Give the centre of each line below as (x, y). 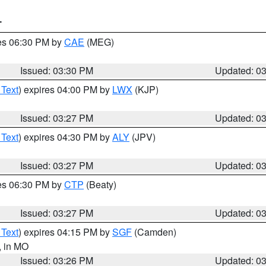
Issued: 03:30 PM (57, 70)
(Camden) (154, 232)
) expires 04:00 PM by (65, 89)
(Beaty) (100, 184)
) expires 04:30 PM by (65, 137)
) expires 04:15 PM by (65, 232)
